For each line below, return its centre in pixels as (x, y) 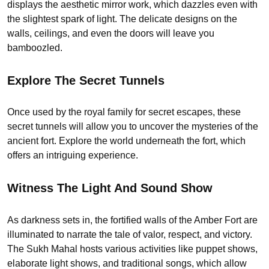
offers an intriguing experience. (74, 156)
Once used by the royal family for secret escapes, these (124, 112)
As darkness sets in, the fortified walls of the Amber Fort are (132, 220)
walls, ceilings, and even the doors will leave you (111, 34)
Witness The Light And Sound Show (110, 188)
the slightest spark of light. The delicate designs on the (122, 19)
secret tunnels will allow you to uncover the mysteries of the (133, 127)
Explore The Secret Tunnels (86, 80)
